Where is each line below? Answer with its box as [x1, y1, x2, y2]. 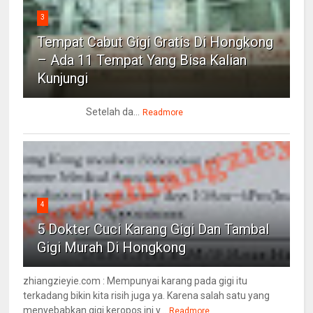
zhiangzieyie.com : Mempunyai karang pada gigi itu [23, 275, 248, 287]
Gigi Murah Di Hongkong [37, 239, 187, 256]
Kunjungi [37, 70, 89, 87]
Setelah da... [23, 106, 140, 118]
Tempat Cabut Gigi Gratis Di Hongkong [37, 34, 274, 51]
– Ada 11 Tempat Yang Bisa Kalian [37, 52, 247, 69]
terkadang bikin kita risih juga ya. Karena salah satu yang [23, 290, 270, 302]
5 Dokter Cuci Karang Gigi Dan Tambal [37, 221, 270, 238]
